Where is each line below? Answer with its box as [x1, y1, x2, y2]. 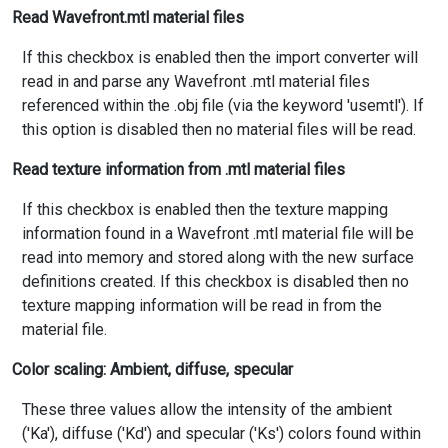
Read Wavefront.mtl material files [12, 8, 244, 28]
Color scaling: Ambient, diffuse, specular [12, 360, 293, 380]
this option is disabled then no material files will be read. [22, 120, 416, 140]
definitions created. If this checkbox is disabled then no [22, 272, 409, 292]
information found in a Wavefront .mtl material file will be [22, 224, 414, 244]
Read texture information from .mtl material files [12, 160, 345, 180]
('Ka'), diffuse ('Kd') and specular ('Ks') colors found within [22, 424, 421, 444]
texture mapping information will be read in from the [22, 296, 382, 316]
